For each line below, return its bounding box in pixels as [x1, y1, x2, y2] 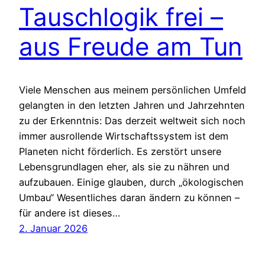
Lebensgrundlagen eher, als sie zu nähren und [19, 160, 230, 173]
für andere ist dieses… [19, 206, 120, 219]
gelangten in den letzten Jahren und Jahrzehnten [19, 99, 245, 111]
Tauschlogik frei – [19, 1, 223, 32]
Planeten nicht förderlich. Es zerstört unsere [19, 145, 221, 157]
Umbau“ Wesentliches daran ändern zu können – [19, 191, 240, 203]
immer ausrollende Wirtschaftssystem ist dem [19, 130, 228, 142]
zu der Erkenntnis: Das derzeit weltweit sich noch [19, 114, 245, 127]
